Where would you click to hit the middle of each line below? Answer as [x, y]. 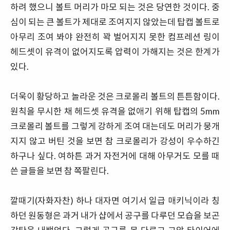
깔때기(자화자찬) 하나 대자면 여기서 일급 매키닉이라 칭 [115, 200]
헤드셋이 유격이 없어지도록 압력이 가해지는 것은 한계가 [115, 51]
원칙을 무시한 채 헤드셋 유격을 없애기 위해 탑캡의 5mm [115, 111]
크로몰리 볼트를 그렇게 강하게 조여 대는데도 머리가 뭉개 [115, 126]
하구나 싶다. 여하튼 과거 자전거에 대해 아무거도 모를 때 [115, 156]
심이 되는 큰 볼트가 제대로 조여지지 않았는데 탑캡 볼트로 [115, 22]
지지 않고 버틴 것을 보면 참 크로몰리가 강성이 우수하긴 [115, 141]
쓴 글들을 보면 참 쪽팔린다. [60, 170]
